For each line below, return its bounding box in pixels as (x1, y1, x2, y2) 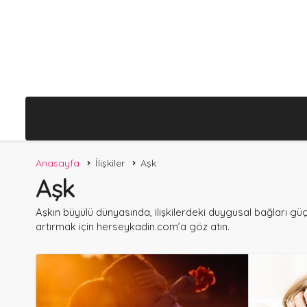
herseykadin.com (97, 220, 178, 234)
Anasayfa (36, 157, 79, 170)
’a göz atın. (178, 220, 230, 234)
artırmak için (36, 220, 97, 234)
